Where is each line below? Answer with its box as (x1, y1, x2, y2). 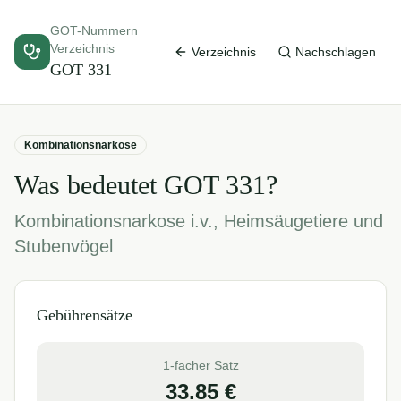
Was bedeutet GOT (14, 170, 226, 200)
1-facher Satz (162, 358, 239, 372)
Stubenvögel (14, 236, 113, 256)
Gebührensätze (37, 306, 132, 324)
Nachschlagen (295, 45, 376, 59)
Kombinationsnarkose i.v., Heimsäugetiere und (14, 211, 383, 231)
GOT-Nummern (50, 23, 138, 38)
